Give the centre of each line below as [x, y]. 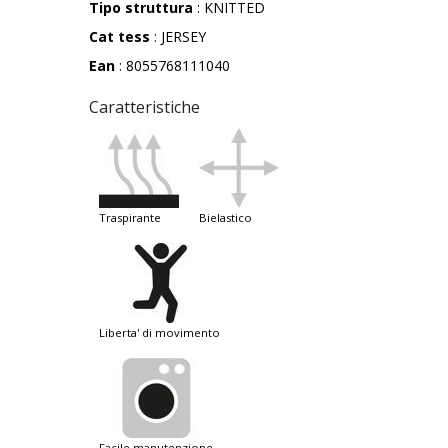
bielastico [229, 218]
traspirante [133, 218]
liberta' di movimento [162, 333]
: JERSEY [178, 37]
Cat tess [119, 37]
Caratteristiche [144, 107]
